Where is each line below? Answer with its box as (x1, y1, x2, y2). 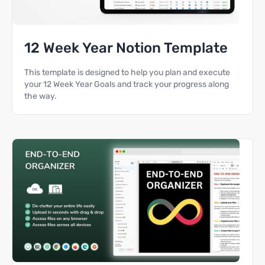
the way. (24, 91, 57, 101)
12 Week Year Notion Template (24, 40, 228, 56)
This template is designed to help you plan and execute (24, 67, 230, 77)
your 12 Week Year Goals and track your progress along (24, 79, 229, 89)
